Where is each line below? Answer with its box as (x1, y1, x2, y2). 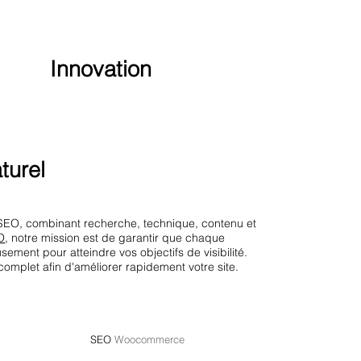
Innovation (50, 56, 152, 83)
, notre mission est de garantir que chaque (5, 230, 226, 245)
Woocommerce (114, 333, 185, 346)
